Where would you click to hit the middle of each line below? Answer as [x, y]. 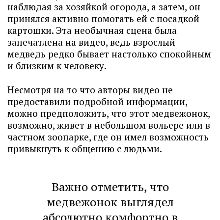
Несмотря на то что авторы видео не [90, 90]
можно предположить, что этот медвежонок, [109, 113]
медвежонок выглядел [110, 202]
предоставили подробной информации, [97, 101]
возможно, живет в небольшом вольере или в [109, 125]
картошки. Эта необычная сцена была [92, 30]
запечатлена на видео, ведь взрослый [91, 42]
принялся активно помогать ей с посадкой [103, 18]
